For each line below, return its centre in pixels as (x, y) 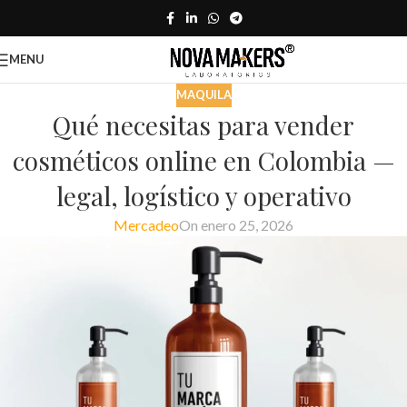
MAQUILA (203, 94)
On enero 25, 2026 (236, 224)
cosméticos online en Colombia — (203, 160)
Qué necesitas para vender (203, 124)
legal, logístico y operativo (203, 195)
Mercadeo (146, 224)
